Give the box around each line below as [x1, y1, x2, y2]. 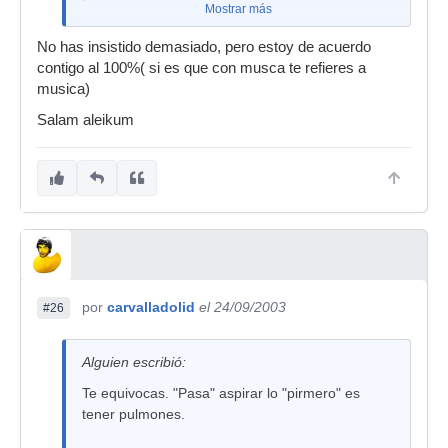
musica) [37, 81, 90, 97]
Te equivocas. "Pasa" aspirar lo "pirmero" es [82, 385, 360, 401]
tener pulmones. [82, 406, 185, 422]
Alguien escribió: [82, 354, 186, 370]
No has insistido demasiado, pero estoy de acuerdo [37, 39, 371, 55]
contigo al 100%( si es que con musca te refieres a [37, 60, 366, 76]
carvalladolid [107, 299, 195, 315]
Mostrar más [204, 2, 272, 16]
